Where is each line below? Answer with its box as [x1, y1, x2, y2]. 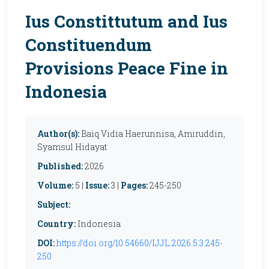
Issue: [85, 180, 109, 191]
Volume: [37, 180, 73, 191]
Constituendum [25, 34, 152, 56]
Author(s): [37, 128, 79, 139]
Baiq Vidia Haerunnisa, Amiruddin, [81, 128, 225, 139]
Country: [37, 218, 76, 229]
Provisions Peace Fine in [25, 57, 228, 79]
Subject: [37, 199, 70, 210]
